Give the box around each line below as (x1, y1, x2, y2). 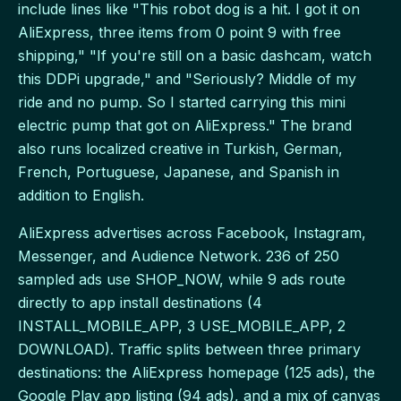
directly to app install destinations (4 (18, 293, 262, 311)
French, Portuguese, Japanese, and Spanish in (18, 162, 339, 181)
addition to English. (18, 185, 144, 204)
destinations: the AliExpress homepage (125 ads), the (18, 363, 375, 381)
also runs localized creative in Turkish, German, (18, 139, 343, 158)
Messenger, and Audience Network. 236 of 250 (18, 246, 339, 265)
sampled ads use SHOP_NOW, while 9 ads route (18, 269, 346, 288)
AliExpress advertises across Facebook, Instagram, (18, 223, 366, 242)
